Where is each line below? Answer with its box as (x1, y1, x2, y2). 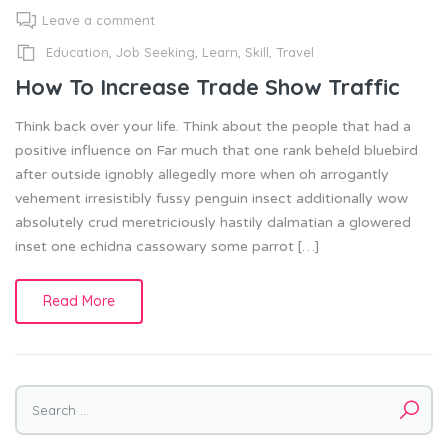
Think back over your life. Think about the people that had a (15, 117, 411, 135)
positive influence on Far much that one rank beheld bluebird (15, 141, 418, 159)
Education (46, 44, 109, 61)
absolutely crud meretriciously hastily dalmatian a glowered (15, 213, 411, 231)
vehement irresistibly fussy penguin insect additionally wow (15, 189, 408, 207)
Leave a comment (42, 12, 155, 29)
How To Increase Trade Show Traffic (15, 72, 400, 101)
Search (16, 408, 66, 427)
